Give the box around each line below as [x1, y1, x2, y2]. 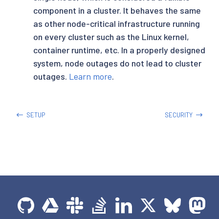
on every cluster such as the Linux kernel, [33, 31, 189, 42]
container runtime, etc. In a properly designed [33, 44, 205, 55]
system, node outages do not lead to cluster [33, 57, 201, 68]
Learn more [69, 70, 112, 82]
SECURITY [165, 110, 193, 119]
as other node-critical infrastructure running [33, 18, 200, 29]
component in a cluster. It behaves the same [33, 4, 201, 16]
